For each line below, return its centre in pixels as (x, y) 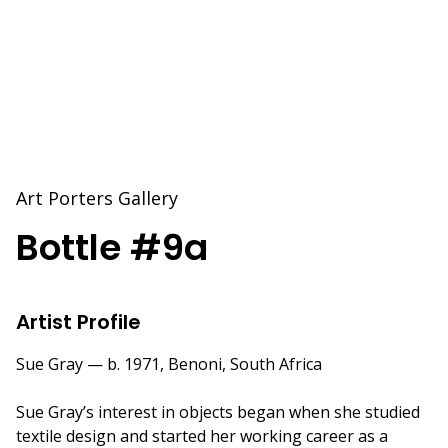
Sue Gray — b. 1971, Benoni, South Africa (169, 363)
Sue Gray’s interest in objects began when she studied (218, 411)
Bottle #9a (112, 247)
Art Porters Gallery (97, 197)
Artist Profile (78, 321)
